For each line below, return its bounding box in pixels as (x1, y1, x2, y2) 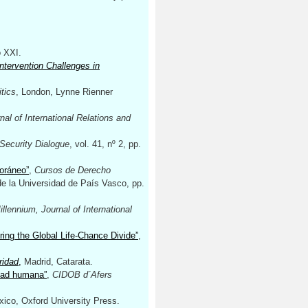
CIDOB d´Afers (52, 269, 112, 280)
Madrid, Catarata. (21, 256, 93, 267)
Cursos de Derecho (34, 165, 111, 175)
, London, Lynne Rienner (16, 87, 113, 97)
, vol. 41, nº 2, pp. (69, 139, 141, 149)
